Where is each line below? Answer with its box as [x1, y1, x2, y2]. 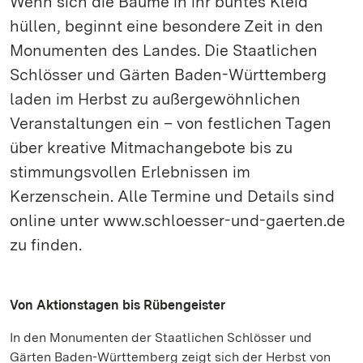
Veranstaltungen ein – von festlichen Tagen [10, 113, 331, 133]
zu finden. [10, 235, 82, 254]
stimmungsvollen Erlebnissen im [10, 162, 250, 181]
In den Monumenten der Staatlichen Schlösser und [10, 330, 312, 345]
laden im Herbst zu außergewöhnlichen [10, 89, 301, 109]
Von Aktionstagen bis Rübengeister [10, 297, 225, 313]
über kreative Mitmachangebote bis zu [10, 138, 293, 157]
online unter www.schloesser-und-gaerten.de [10, 211, 345, 230]
